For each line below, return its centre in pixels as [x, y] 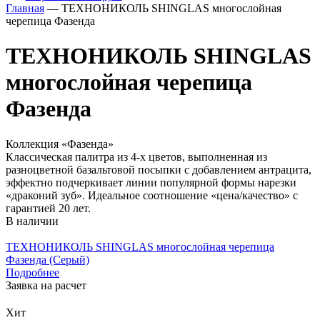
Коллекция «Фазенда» [60, 144]
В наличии [32, 221]
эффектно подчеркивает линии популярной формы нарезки [151, 182]
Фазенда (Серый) [47, 259]
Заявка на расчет [46, 285]
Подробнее [32, 272]
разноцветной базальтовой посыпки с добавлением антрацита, [159, 169]
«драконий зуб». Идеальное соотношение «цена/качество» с [152, 195]
